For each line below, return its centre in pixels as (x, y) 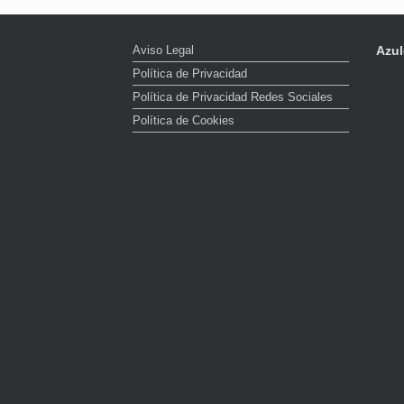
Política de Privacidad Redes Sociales (233, 97)
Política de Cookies (184, 120)
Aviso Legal (163, 50)
